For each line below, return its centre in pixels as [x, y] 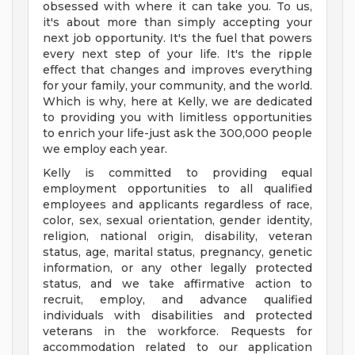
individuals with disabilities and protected [177, 316]
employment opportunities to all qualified [177, 189]
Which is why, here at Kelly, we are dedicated [177, 102]
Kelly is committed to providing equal [177, 173]
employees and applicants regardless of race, [177, 205]
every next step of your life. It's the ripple [177, 54]
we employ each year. [105, 149]
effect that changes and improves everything [177, 70]
